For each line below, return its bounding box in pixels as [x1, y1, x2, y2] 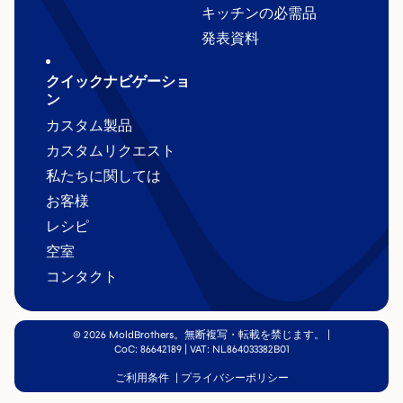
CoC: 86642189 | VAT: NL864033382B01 [113, 343, 290, 355]
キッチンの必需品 [201, 4, 317, 22]
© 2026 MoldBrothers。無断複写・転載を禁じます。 [73, 328, 325, 341]
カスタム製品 [46, 117, 132, 134]
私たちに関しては [46, 167, 161, 184]
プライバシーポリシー [180, 372, 289, 384]
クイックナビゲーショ [46, 73, 190, 90]
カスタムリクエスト [46, 142, 175, 159]
